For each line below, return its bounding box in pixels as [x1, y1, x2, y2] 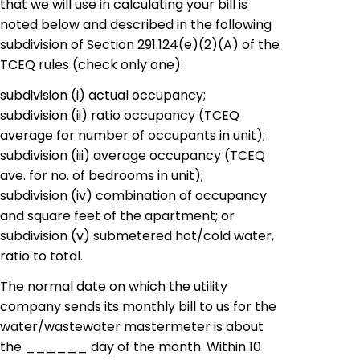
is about [211, 317, 264, 336]
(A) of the [218, 35, 280, 55]
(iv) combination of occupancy [67, 186, 267, 206]
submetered [93, 227, 172, 246]
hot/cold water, [172, 227, 274, 246]
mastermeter [124, 317, 211, 336]
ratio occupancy [91, 106, 195, 125]
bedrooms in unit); [85, 166, 203, 186]
